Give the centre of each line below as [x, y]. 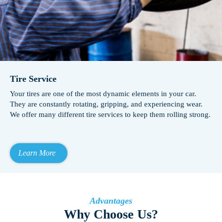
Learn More [37, 153]
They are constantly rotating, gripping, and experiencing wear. [106, 104]
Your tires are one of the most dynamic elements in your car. [103, 93]
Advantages [111, 200]
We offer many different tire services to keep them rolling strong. [110, 114]
